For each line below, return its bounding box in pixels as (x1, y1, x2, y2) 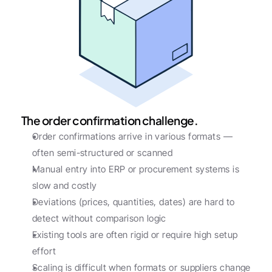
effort (32, 245, 56, 257)
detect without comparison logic (32, 212, 166, 224)
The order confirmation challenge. (21, 113, 199, 127)
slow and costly (32, 180, 97, 191)
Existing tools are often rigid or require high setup (32, 229, 238, 240)
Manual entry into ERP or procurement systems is (32, 163, 240, 175)
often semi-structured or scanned (32, 147, 173, 158)
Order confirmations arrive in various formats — (32, 131, 233, 142)
